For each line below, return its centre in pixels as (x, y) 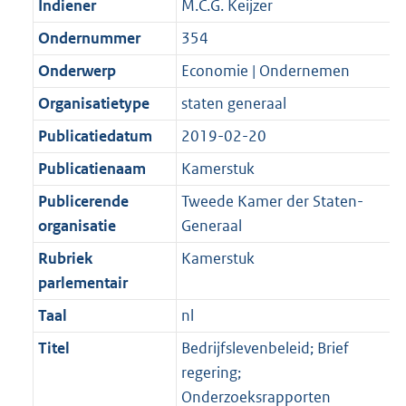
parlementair (82, 283)
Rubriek (65, 259)
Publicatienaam (92, 169)
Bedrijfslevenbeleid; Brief (265, 348)
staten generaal (233, 104)
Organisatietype (93, 104)
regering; (211, 373)
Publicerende (83, 202)
